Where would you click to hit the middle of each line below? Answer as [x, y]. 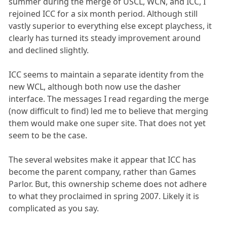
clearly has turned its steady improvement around [105, 38]
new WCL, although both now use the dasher [95, 87]
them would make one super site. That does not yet [107, 123]
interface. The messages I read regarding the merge [109, 99]
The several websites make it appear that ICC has [103, 160]
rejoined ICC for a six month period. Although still [103, 14]
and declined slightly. [49, 50]
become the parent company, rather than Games [103, 172]
